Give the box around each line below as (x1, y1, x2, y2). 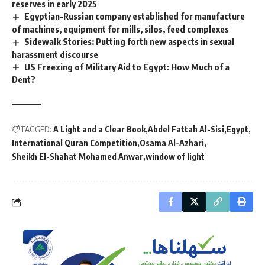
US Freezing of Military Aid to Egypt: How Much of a (24, 61, 230, 72)
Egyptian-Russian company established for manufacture (24, 10, 245, 21)
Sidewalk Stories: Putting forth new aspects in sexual (24, 35, 235, 47)
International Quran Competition (12, 138, 137, 148)
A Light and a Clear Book (53, 124, 146, 135)
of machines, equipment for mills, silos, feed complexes (12, 23, 229, 34)
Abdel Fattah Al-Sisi (148, 124, 224, 135)
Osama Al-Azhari (140, 138, 204, 148)
